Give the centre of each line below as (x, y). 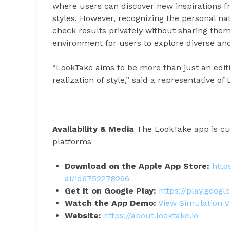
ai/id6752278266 (97, 178)
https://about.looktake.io (151, 215)
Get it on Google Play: (110, 190)
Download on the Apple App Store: (137, 166)
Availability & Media (93, 129)
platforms (72, 141)
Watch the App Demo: (110, 203)
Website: (84, 215)
